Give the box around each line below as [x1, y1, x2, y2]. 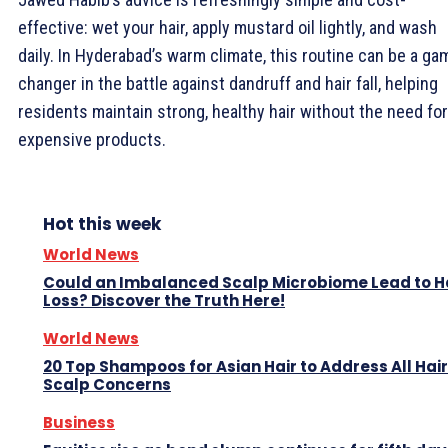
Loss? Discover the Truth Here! [43, 290, 285, 312]
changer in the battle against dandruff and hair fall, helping [18, 73, 438, 95]
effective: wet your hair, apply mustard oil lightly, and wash [18, 17, 437, 39]
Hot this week [43, 212, 161, 237]
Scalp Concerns [43, 374, 171, 396]
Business [43, 412, 115, 434]
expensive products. [18, 129, 166, 151]
